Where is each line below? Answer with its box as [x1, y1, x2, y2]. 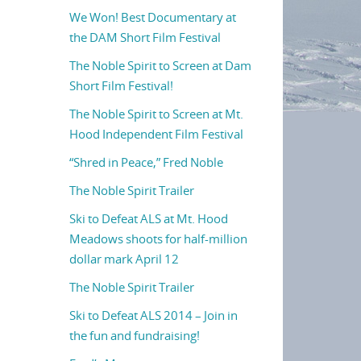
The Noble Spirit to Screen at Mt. [69, 106, 243, 122]
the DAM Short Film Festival [69, 29, 221, 45]
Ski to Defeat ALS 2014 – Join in [69, 307, 238, 323]
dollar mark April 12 [69, 251, 179, 267]
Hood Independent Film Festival [69, 126, 243, 142]
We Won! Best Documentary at [69, 9, 236, 25]
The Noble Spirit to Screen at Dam [69, 57, 251, 73]
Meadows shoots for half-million [69, 230, 247, 247]
